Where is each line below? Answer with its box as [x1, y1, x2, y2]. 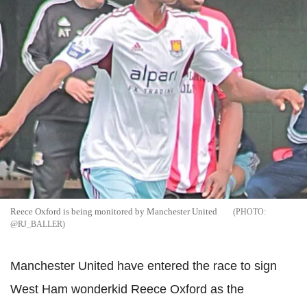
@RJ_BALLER [10, 219, 62, 229]
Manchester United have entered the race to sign [10, 258, 277, 273]
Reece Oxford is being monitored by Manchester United [10, 206, 217, 217]
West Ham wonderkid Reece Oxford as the [10, 282, 244, 296]
